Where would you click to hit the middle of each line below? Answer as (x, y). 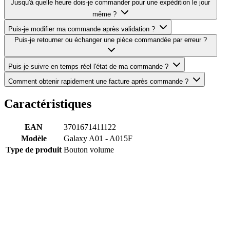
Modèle (34, 138)
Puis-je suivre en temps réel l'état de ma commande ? (88, 67)
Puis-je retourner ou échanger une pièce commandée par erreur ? (110, 40)
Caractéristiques (48, 104)
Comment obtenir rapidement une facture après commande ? (98, 82)
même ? (104, 14)
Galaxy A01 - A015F (98, 138)
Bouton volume (89, 149)
